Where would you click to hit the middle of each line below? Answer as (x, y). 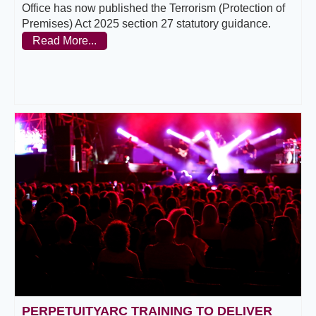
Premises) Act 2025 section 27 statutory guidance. (146, 24)
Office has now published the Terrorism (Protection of (153, 8)
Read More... (65, 41)
